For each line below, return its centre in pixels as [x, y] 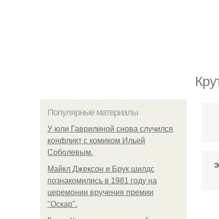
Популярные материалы [93, 112]
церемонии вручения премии [100, 192]
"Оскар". [62, 204]
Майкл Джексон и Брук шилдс [101, 169]
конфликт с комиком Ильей [96, 141]
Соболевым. [70, 152]
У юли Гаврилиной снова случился [110, 129]
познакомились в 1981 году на [102, 181]
